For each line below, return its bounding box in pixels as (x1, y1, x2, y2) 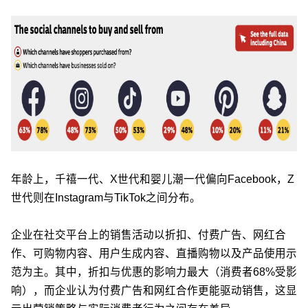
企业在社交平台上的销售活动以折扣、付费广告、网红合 (11, 229, 286, 241)
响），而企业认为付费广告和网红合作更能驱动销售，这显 (11, 285, 297, 297)
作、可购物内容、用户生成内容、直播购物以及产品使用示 (11, 247, 297, 260)
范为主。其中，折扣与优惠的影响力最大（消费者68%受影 (11, 266, 297, 278)
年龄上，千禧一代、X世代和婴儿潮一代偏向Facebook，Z (11, 173, 294, 186)
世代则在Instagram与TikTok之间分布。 (11, 192, 201, 204)
